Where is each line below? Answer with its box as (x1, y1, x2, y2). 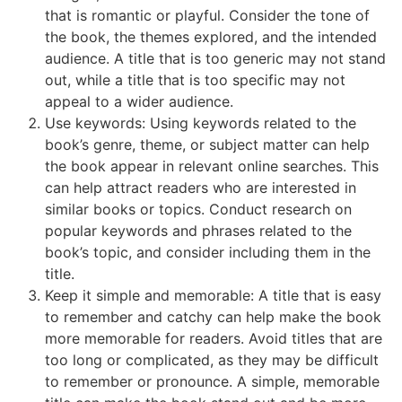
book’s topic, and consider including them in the (45, 243, 371, 262)
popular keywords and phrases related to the (45, 222, 352, 240)
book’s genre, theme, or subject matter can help (45, 135, 370, 154)
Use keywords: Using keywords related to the (45, 114, 356, 133)
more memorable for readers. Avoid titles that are (45, 329, 382, 348)
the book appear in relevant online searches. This (45, 157, 379, 176)
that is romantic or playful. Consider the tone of (45, 6, 370, 25)
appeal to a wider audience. (45, 92, 238, 111)
